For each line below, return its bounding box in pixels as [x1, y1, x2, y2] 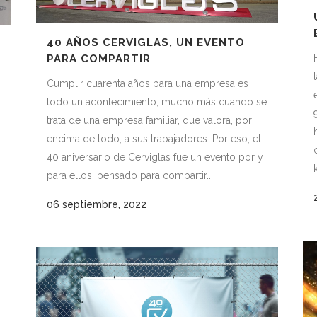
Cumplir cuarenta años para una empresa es [47, 77, 248, 89]
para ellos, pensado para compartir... [47, 169, 213, 181]
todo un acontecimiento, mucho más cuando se [47, 96, 267, 108]
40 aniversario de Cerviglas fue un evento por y [47, 151, 263, 163]
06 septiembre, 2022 [47, 198, 146, 210]
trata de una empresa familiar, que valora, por [47, 114, 252, 126]
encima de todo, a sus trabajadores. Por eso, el [47, 132, 261, 144]
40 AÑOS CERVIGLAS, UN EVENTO [47, 35, 245, 49]
